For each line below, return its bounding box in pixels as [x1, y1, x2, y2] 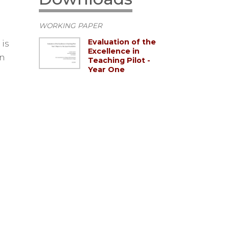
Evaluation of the [88, 37, 156, 47]
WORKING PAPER [39, 21, 102, 30]
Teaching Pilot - [88, 56, 150, 65]
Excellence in [88, 47, 140, 56]
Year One [88, 65, 125, 75]
